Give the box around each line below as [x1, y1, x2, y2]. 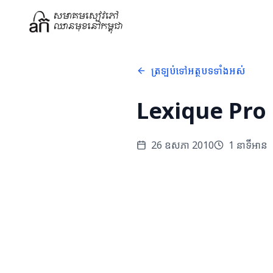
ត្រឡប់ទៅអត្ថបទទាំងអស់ [151, 64, 246, 77]
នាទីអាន [234, 138, 268, 152]
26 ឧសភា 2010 [151, 138, 214, 152]
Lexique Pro [136, 96, 266, 126]
